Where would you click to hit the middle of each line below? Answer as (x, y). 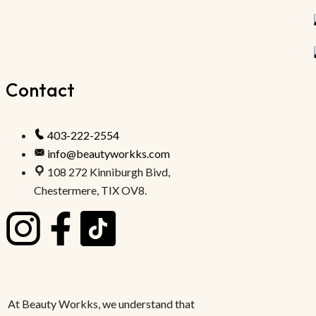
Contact (40, 90)
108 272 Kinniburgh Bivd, (109, 172)
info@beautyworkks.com (109, 153)
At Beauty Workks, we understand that (100, 304)
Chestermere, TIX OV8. (90, 190)
